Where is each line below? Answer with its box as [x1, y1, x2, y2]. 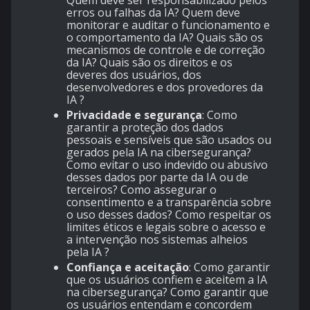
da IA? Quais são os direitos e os [66, 54, 232, 70]
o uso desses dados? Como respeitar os [66, 206, 271, 222]
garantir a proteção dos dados [66, 119, 224, 135]
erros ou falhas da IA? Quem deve [66, 4, 240, 20]
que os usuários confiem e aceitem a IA [66, 271, 267, 287]
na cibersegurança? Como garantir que [66, 284, 268, 300]
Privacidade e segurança [66, 107, 202, 122]
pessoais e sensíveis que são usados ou [66, 131, 271, 147]
